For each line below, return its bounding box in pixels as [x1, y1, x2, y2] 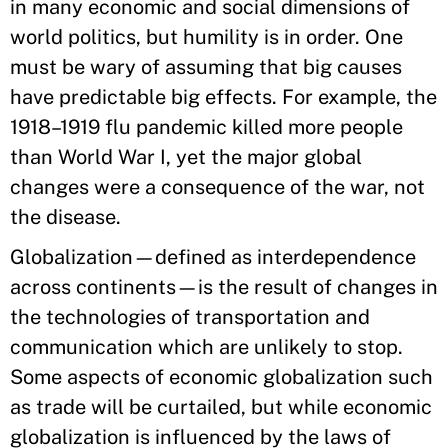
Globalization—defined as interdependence [10, 245, 416, 269]
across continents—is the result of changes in [10, 275, 438, 299]
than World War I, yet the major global [10, 145, 362, 169]
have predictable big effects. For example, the [10, 85, 437, 109]
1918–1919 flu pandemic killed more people [10, 115, 403, 139]
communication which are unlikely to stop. [10, 335, 403, 359]
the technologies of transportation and [10, 305, 370, 329]
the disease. [10, 205, 121, 229]
